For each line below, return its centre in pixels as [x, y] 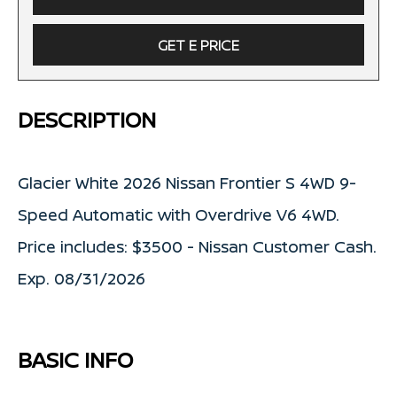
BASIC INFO [75, 359]
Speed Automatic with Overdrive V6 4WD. [179, 214]
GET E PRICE [198, 45]
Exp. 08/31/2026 [82, 278]
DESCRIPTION [87, 119]
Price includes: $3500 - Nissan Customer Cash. [197, 246]
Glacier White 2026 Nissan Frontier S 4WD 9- [187, 182]
